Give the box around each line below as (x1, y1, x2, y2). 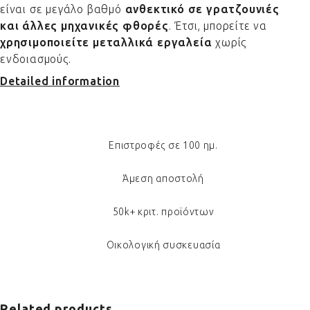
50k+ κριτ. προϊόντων (112, 206, 215, 218)
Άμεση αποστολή (122, 172, 204, 185)
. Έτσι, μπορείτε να (168, 19, 268, 33)
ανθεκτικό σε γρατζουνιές (125, 3, 280, 16)
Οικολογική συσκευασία (106, 239, 221, 251)
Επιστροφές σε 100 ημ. (109, 139, 218, 152)
